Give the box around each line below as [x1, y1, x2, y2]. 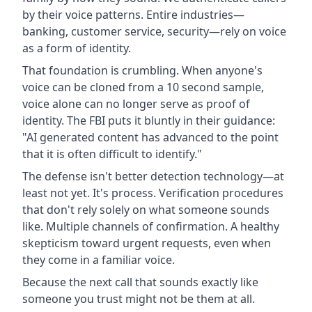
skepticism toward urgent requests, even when [22, 235, 271, 251]
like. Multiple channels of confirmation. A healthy [22, 218, 279, 234]
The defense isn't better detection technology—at [22, 168, 284, 184]
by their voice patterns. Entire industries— [22, 6, 244, 22]
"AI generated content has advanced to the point [22, 129, 279, 145]
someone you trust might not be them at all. [22, 290, 255, 306]
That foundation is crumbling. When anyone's [22, 62, 263, 78]
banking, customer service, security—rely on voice [22, 23, 286, 39]
